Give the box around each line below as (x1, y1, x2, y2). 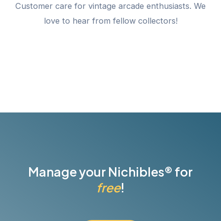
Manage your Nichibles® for (28, 163, 193, 180)
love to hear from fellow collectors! (43, 16, 178, 26)
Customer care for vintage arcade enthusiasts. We (15, 1, 206, 11)
